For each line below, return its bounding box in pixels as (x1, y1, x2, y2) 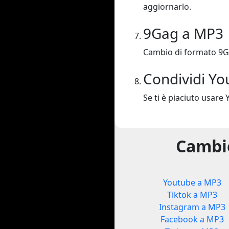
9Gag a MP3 (143, 24, 223, 43)
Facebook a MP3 (160, 214, 224, 225)
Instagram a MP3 (158, 201, 225, 213)
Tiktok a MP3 (167, 189, 217, 201)
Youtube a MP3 (163, 177, 221, 189)
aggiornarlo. (143, 1, 191, 13)
